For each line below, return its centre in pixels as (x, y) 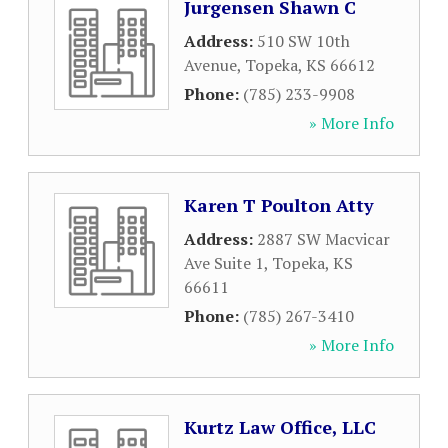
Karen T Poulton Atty (279, 205)
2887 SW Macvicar (323, 239)
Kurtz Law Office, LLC (280, 427)
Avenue (210, 65)
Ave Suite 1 (224, 263)
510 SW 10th (303, 41)
